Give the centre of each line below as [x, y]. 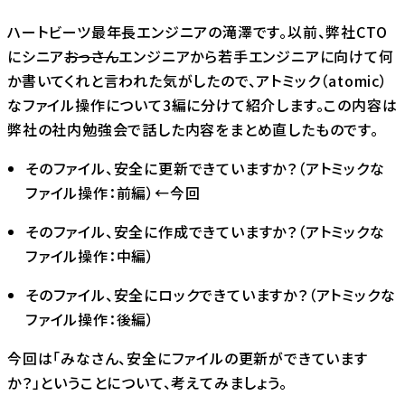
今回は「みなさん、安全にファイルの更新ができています [188, 358]
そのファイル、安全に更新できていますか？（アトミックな [205, 168]
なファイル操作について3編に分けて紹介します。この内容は [202, 104]
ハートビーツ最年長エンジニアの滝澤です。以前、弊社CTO [198, 31]
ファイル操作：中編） [90, 255]
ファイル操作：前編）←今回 [113, 192]
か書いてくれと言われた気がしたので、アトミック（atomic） [198, 80]
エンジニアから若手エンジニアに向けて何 [256, 56]
